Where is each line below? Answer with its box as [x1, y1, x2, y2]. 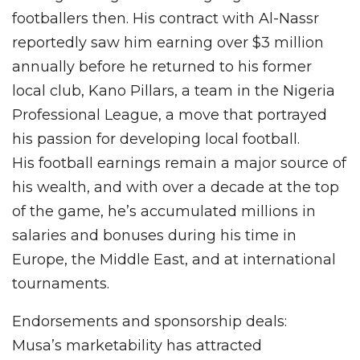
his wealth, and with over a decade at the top [12, 178, 339, 196]
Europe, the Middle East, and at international [12, 250, 336, 268]
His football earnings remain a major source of [12, 153, 346, 172]
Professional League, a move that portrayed [12, 105, 327, 124]
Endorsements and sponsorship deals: [12, 312, 287, 330]
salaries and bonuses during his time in [12, 226, 297, 244]
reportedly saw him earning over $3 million [12, 33, 324, 51]
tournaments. [12, 274, 109, 292]
